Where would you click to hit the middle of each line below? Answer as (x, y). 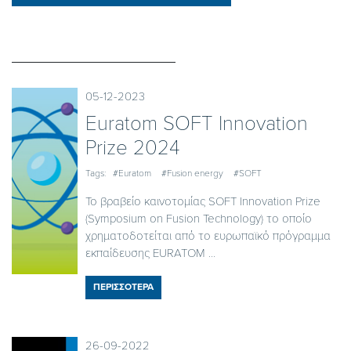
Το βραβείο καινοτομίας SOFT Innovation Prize (203, 201)
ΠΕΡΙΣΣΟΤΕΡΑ (123, 286)
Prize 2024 (132, 147)
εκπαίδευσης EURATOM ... (150, 253)
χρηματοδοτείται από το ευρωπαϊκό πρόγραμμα (208, 235)
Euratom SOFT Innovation (196, 123)
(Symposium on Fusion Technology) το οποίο (198, 218)
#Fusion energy (192, 173)
